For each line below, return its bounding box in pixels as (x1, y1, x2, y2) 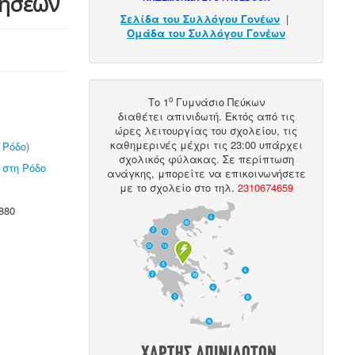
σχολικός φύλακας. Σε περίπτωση (118, 151, 294, 166)
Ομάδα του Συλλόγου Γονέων (127, 25, 286, 40)
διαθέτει (117, 109, 166, 124)
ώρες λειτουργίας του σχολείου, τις (115, 123, 298, 138)
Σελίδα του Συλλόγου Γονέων (120, 11, 281, 26)
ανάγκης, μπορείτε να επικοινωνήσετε (106, 166, 306, 181)
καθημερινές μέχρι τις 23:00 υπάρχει (109, 137, 303, 152)
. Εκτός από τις (218, 109, 295, 124)
